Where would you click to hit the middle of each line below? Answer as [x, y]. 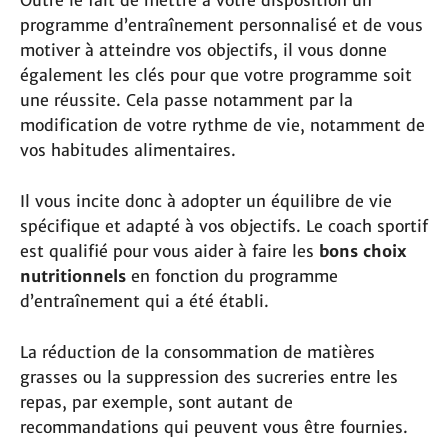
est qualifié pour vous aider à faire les [169, 251]
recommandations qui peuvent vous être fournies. [214, 427]
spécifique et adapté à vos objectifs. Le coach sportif [224, 226]
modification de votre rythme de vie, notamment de [222, 125]
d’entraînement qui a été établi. [144, 301]
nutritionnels [73, 276]
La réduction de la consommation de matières [197, 352]
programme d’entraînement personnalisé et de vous [221, 25]
